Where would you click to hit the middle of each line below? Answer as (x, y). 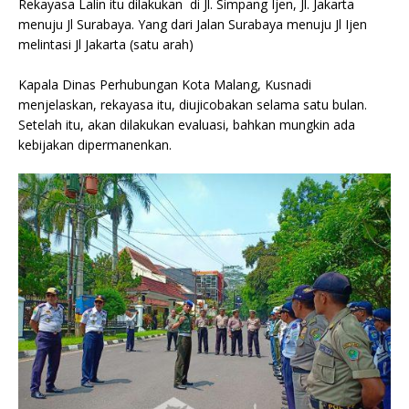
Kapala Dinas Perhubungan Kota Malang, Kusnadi (165, 84)
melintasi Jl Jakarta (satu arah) (106, 44)
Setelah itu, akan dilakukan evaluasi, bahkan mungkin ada (187, 125)
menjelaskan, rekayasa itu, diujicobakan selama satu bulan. (193, 105)
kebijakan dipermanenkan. (95, 145)
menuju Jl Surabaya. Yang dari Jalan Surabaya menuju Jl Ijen (193, 24)
